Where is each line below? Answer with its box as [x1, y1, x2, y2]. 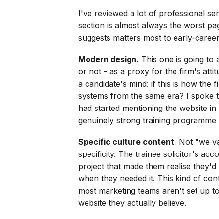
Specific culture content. [78, 137, 176, 147]
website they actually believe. [78, 198, 186, 208]
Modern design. [78, 54, 139, 64]
